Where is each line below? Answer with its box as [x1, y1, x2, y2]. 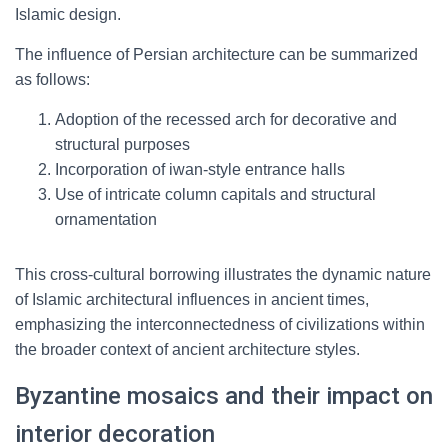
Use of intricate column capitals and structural [55, 186, 376, 203]
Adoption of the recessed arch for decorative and [55, 111, 397, 128]
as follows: [15, 71, 90, 88]
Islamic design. [15, 6, 121, 23]
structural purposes [55, 136, 190, 153]
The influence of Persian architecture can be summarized [15, 46, 418, 63]
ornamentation [55, 211, 157, 228]
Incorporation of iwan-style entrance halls [55, 161, 345, 178]
